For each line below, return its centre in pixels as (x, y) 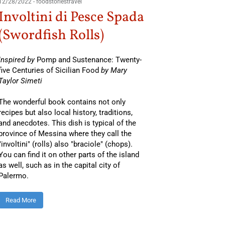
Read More (21, 200)
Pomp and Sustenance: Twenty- (89, 60)
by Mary (114, 70)
